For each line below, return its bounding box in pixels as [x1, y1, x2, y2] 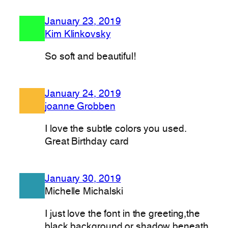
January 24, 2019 [45, 90, 121, 99]
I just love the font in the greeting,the [45, 209, 200, 219]
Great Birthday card [45, 137, 129, 147]
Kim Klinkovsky [45, 30, 111, 40]
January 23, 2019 [45, 17, 121, 27]
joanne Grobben [45, 102, 116, 112]
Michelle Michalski [45, 187, 124, 197]
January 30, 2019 [45, 175, 121, 184]
